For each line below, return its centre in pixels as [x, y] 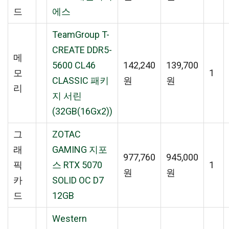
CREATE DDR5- [82, 50]
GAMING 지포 [80, 149]
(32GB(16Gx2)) [82, 111]
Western [70, 218]
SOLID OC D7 [78, 180]
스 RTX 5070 [77, 165]
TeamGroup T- [81, 34]
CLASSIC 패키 [81, 80]
